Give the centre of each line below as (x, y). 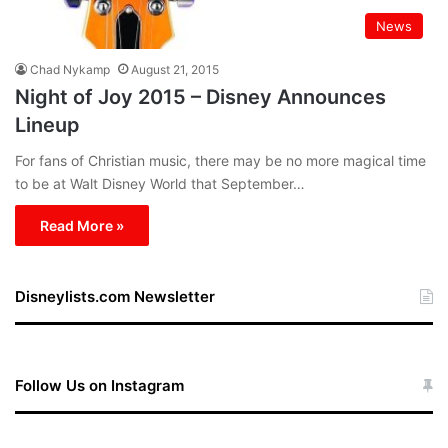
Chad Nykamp (70, 69)
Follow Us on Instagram (99, 385)
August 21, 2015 (175, 69)
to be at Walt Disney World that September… (160, 183)
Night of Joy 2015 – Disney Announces (200, 96)
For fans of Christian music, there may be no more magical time (220, 160)
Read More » (82, 225)
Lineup (47, 124)
